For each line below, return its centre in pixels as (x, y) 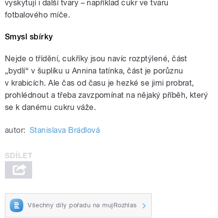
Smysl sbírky (29, 37)
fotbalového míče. (38, 15)
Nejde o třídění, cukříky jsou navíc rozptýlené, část (96, 59)
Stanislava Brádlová (65, 130)
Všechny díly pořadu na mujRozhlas (82, 205)
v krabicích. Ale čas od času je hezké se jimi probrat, (100, 83)
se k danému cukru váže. (51, 108)
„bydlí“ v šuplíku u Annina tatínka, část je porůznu (94, 71)
